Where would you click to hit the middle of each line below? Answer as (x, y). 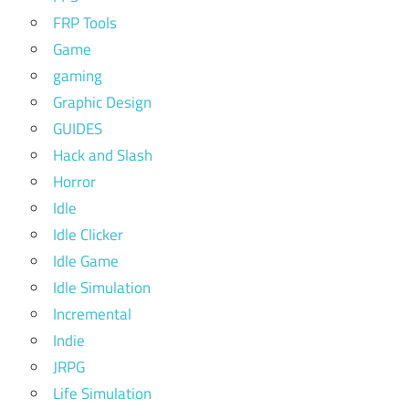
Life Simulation (102, 393)
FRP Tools (85, 22)
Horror (74, 181)
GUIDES (78, 128)
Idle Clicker (88, 234)
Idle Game (86, 261)
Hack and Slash (103, 155)
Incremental (92, 314)
